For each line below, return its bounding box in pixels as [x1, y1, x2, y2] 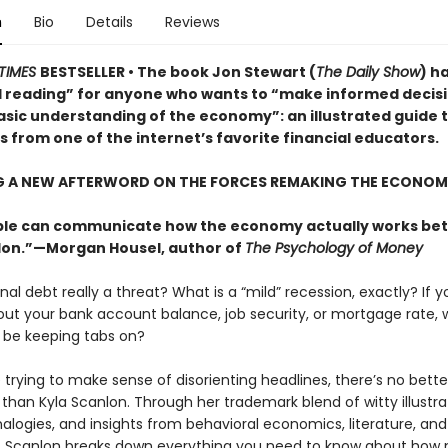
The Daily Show [315, 62, 420, 82]
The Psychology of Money [244, 238, 423, 258]
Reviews [164, 12, 220, 32]
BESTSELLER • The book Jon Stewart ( [39, 62, 316, 82]
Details [85, 12, 133, 32]
